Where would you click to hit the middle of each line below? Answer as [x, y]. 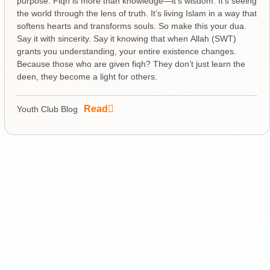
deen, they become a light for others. [87, 76]
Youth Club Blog [47, 109]
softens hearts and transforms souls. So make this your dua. [131, 26]
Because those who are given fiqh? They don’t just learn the [131, 64]
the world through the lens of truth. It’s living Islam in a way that [137, 13]
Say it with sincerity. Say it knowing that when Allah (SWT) [126, 38]
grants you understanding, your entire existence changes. [126, 51]
